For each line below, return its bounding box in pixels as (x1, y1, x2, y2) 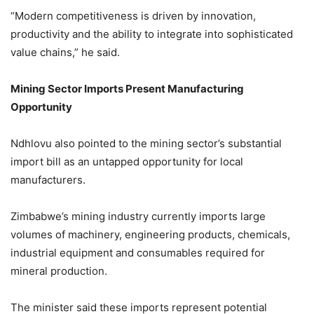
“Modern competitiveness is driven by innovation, (11, 8, 256, 22)
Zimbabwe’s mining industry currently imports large (11, 209, 266, 223)
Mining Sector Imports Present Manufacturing (11, 81, 244, 95)
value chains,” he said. (11, 45, 120, 59)
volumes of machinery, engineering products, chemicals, (11, 227, 290, 241)
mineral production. (11, 264, 107, 278)
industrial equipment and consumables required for (11, 245, 265, 259)
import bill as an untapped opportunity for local (11, 154, 243, 168)
